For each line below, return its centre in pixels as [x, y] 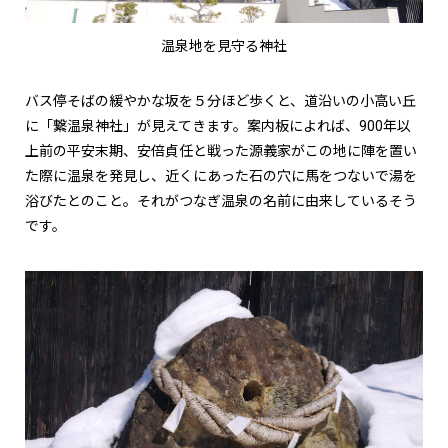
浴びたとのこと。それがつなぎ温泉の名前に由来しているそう [221, 200]
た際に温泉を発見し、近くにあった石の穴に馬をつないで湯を [221, 175]
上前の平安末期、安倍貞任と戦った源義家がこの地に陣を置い [221, 150]
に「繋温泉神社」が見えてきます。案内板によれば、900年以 [218, 125]
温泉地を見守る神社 [224, 45]
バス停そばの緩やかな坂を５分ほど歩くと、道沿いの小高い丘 [220, 100]
